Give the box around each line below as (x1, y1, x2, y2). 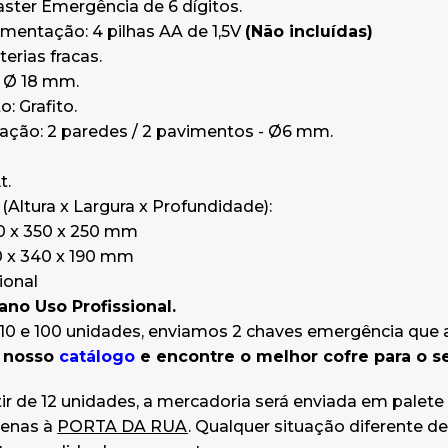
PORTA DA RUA (57, 417, 189, 436)
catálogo (58, 347, 135, 366)
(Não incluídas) (244, 22, 373, 41)
